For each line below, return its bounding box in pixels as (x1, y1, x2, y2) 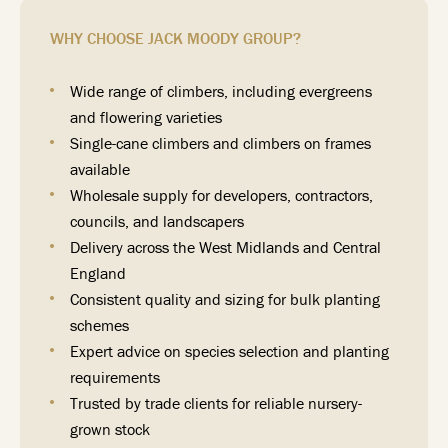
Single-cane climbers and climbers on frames (70, 133, 371, 153)
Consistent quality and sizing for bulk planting (70, 289, 380, 309)
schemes (70, 315, 129, 335)
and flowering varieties (70, 107, 222, 127)
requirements (70, 367, 160, 387)
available (70, 159, 130, 179)
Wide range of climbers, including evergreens (70, 81, 372, 101)
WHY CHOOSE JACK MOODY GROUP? (50, 28, 301, 48)
